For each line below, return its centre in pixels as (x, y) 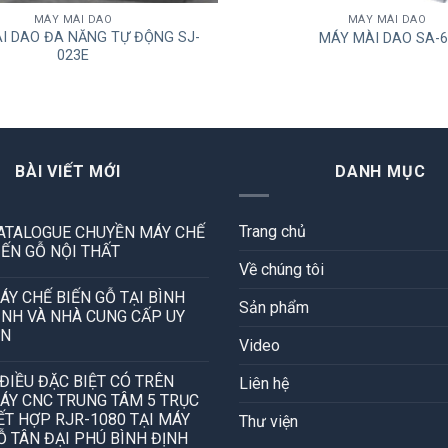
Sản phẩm (274, 308)
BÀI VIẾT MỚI (67, 171)
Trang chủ (272, 232)
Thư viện (268, 422)
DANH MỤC (380, 171)
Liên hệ (264, 384)
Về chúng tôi (281, 270)
